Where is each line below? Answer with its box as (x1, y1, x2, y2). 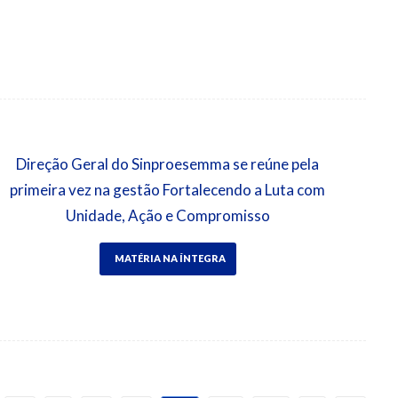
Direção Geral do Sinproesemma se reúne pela (16, 155, 320, 174)
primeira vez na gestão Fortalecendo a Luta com (10, 180, 326, 200)
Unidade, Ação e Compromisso (65, 206, 270, 226)
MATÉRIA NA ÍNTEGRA (114, 252, 226, 265)
